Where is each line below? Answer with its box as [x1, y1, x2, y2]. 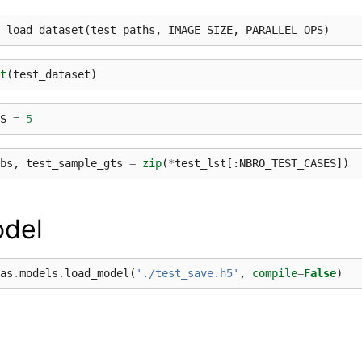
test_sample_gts [26, 157, 123, 170]
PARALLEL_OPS [246, 23, 323, 37]
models [19, 267, 58, 280]
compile [252, 267, 297, 280]
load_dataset [6, 23, 84, 37]
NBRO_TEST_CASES [239, 157, 336, 170]
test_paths [90, 23, 155, 37]
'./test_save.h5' [136, 267, 239, 280]
